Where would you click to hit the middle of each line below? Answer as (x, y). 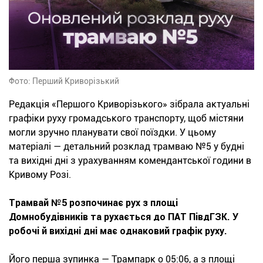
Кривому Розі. (40, 175)
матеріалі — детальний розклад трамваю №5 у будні (127, 147)
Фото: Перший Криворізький (64, 81)
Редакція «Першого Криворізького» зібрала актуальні (129, 104)
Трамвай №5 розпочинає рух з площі (93, 203)
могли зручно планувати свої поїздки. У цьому (112, 133)
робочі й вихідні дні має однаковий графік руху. (118, 231)
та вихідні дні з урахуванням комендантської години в (130, 161)
